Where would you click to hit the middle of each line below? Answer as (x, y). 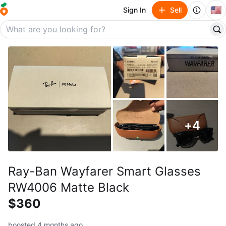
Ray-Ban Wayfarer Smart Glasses (104, 171)
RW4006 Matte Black (69, 187)
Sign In (134, 10)
